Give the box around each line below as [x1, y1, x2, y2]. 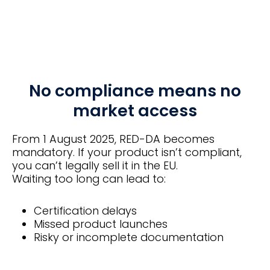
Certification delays [33, 203, 137, 219]
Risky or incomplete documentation [33, 230, 224, 245]
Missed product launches [33, 216, 168, 232]
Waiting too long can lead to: [12, 171, 166, 186]
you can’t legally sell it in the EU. [12, 157, 178, 173]
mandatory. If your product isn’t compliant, [12, 144, 242, 160]
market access [73, 99, 197, 122]
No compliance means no [29, 79, 241, 102]
